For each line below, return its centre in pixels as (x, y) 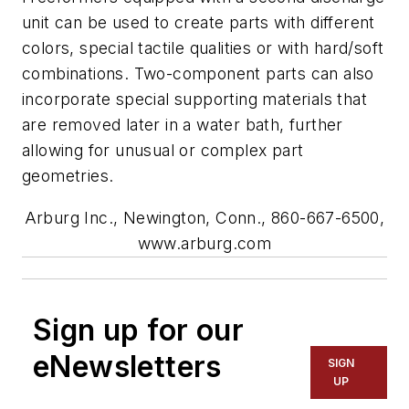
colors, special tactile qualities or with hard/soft (203, 48)
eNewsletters (127, 366)
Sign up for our (138, 330)
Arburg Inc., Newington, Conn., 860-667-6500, (204, 217)
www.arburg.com (204, 243)
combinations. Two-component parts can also (198, 74)
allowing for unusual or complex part (163, 151)
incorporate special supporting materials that (194, 100)
